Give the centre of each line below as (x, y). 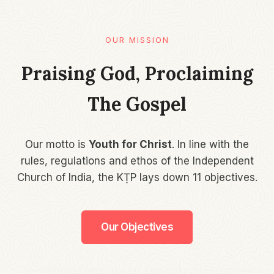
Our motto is (57, 144)
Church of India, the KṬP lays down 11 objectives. (137, 177)
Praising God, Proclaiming (137, 73)
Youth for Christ (130, 144)
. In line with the (210, 144)
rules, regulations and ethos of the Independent (137, 161)
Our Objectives (137, 227)
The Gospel (137, 104)
